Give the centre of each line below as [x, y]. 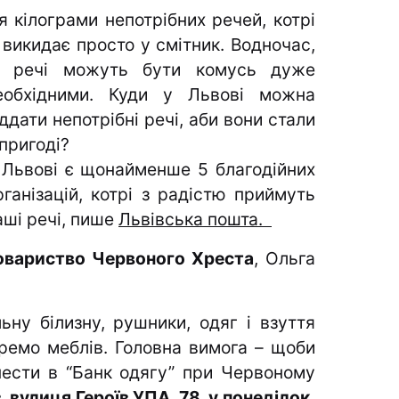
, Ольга [285, 259]
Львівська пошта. [195, 220]
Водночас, [273, 45]
